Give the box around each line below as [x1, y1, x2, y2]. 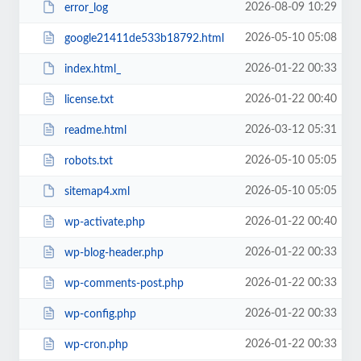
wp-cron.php [64, 338, 128, 351]
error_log [64, 2, 108, 14]
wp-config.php [64, 308, 136, 320]
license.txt [64, 93, 114, 106]
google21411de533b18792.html [64, 32, 224, 44]
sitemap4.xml [64, 185, 130, 197]
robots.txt [64, 155, 113, 167]
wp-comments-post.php [64, 277, 184, 289]
